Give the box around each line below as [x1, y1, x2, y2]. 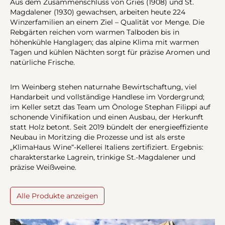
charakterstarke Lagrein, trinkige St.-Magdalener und [10, 153, 195, 161]
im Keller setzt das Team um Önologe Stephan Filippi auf [10, 102, 210, 111]
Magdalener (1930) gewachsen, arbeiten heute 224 [10, 8, 185, 16]
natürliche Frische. [10, 58, 77, 66]
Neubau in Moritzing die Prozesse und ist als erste [10, 133, 185, 141]
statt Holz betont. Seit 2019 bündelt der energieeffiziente [10, 123, 208, 131]
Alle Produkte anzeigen [17, 191, 98, 200]
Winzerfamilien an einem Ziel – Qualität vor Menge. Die [10, 18, 204, 26]
